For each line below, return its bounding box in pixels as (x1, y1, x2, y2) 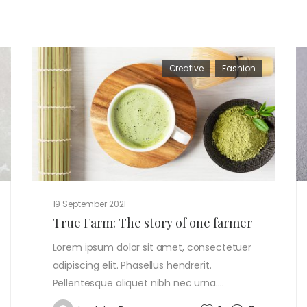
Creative (169, 62, 204, 74)
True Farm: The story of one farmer (52, 214, 252, 231)
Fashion (222, 62, 256, 74)
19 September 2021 (52, 197, 127, 210)
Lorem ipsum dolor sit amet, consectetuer (52, 240, 252, 254)
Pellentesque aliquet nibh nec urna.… (52, 275, 224, 290)
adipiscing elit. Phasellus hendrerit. (52, 258, 212, 272)
